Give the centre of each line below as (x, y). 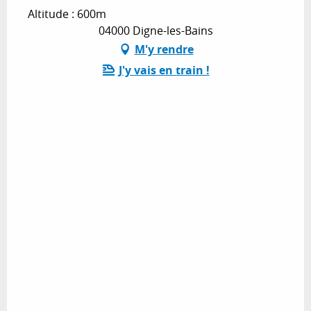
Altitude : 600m (67, 14)
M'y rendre (164, 50)
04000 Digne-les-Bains (155, 31)
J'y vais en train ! (164, 70)
